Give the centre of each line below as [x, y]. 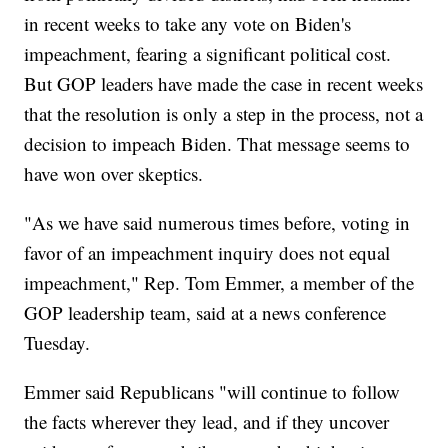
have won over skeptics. [114, 173]
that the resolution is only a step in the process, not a [224, 113]
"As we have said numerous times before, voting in [217, 222]
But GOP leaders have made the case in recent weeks [224, 83]
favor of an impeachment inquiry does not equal [207, 252]
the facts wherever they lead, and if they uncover [207, 421]
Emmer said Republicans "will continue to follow [212, 391]
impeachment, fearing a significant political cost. [208, 53]
